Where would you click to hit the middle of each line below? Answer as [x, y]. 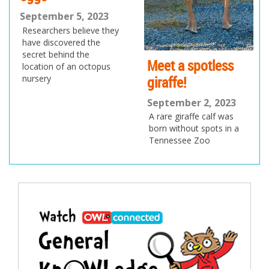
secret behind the [56, 54]
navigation [54, 220]
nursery [36, 78]
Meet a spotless [190, 65]
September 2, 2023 [191, 102]
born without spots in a [194, 128]
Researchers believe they [70, 30]
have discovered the [61, 42]
